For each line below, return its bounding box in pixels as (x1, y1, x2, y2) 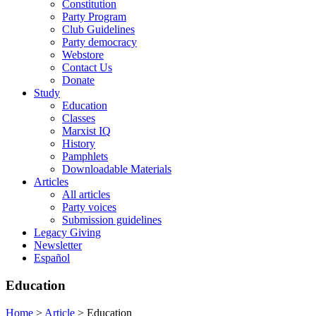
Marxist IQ (62, 125, 111, 138)
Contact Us (62, 61, 112, 74)
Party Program (62, 11, 126, 23)
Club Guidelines (62, 23, 135, 36)
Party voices (62, 201, 116, 214)
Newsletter (34, 239, 82, 252)
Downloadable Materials (62, 163, 171, 176)
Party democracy (62, 36, 137, 49)
